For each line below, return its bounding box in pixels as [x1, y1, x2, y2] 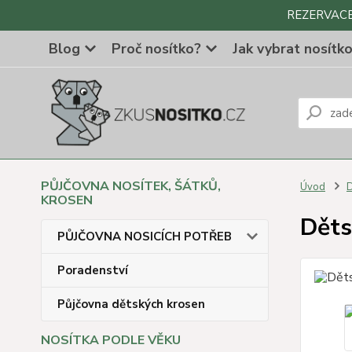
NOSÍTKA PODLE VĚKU [41, 332, 181, 349]
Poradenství [57, 262, 128, 278]
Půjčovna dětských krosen [57, 296, 205, 312]
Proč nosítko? [112, 39, 201, 58]
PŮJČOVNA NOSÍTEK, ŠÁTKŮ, [41, 178, 221, 195]
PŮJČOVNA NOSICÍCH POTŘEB [57, 229, 232, 244]
